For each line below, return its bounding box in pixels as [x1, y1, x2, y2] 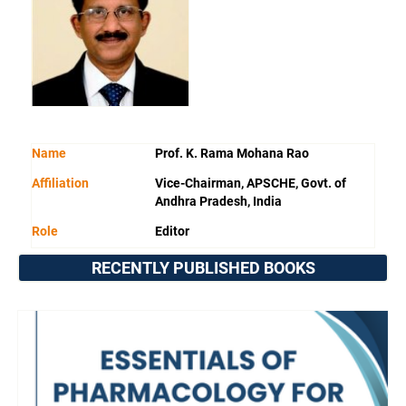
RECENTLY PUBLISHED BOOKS [91, 257, 315, 277]
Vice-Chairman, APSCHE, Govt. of [155, 175, 347, 190]
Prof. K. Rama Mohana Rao [155, 145, 310, 160]
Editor [155, 223, 190, 238]
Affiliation [32, 175, 90, 190]
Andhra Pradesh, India [155, 193, 283, 208]
